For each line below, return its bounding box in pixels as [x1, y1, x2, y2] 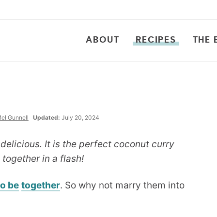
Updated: [32, 114, 60, 121]
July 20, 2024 [60, 114, 99, 121]
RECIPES [136, 36, 176, 45]
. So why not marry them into [60, 179, 185, 191]
